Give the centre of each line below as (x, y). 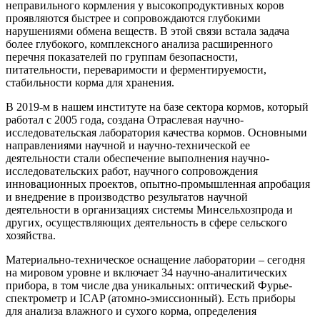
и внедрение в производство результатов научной (127, 196)
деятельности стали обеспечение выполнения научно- (137, 158)
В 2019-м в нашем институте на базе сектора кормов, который (157, 106)
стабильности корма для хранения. (90, 82)
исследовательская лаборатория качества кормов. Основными (156, 132)
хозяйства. (31, 235)
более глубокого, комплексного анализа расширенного (139, 44)
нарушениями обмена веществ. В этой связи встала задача (147, 31)
